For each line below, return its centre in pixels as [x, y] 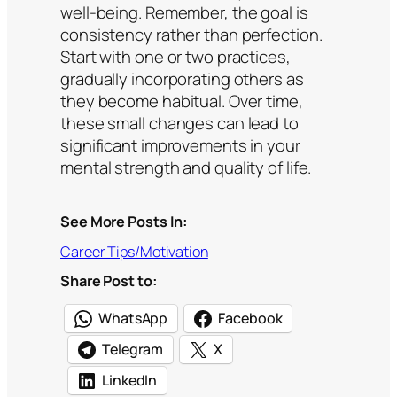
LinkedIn [130, 381]
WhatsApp [133, 319]
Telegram [133, 350]
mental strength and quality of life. [186, 168]
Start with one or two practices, [175, 57]
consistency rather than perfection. [191, 35]
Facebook [250, 319]
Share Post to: [109, 281]
